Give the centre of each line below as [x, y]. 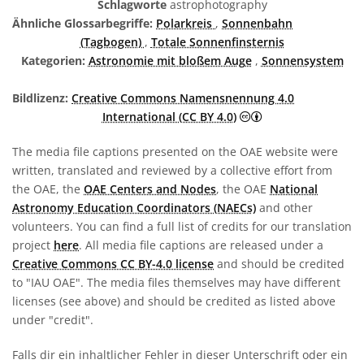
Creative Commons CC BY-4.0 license [113, 263]
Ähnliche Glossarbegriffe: [82, 23]
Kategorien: [53, 60]
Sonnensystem [302, 60]
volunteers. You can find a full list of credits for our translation [182, 226]
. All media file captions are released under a [201, 245]
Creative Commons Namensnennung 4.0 [183, 97]
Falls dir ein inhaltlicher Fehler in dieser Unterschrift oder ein [180, 354]
